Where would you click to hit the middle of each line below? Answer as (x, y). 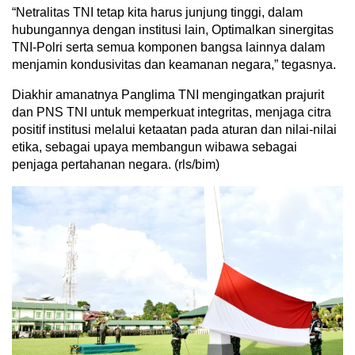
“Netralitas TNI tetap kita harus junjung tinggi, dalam (157, 12)
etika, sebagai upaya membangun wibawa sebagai (155, 147)
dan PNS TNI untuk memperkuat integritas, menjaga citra (172, 112)
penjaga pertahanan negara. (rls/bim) (116, 164)
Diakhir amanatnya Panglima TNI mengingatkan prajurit (168, 94)
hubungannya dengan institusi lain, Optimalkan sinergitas (173, 29)
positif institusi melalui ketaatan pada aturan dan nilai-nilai (174, 129)
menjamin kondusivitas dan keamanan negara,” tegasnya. (174, 64)
